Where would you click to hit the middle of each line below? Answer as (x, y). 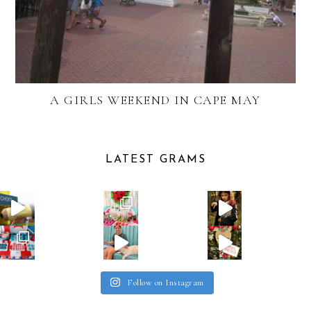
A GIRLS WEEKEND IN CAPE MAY (155, 100)
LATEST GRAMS (155, 159)
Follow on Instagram (166, 283)
